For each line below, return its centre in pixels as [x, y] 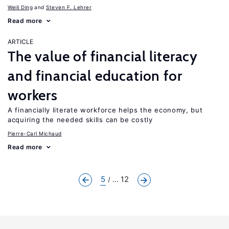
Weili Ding [20, 7]
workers [33, 95]
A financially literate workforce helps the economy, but [105, 110]
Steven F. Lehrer [69, 7]
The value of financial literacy [103, 56]
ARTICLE [20, 42]
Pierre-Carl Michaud [35, 133]
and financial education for [95, 76]
